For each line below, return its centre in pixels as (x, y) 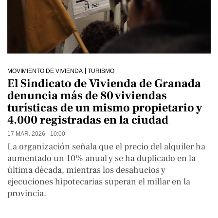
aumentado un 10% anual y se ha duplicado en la (101, 158)
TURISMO (101, 71)
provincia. (27, 193)
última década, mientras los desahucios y (86, 170)
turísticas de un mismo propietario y (105, 108)
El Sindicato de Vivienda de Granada (104, 84)
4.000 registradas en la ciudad (88, 120)
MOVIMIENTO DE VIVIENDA (45, 71)
